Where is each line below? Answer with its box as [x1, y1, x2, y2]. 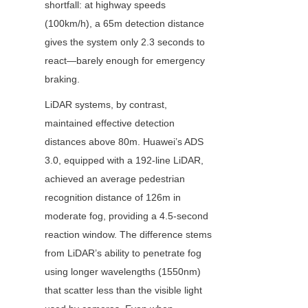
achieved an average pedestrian [45, 173, 185, 185]
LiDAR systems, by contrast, [45, 99, 167, 111]
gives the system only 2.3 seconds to [45, 36, 205, 48]
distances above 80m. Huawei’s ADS [45, 136, 203, 148]
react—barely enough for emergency [45, 55, 205, 67]
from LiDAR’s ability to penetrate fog [45, 247, 201, 259]
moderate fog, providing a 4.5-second [45, 210, 208, 222]
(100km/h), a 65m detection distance [45, 18, 204, 30]
